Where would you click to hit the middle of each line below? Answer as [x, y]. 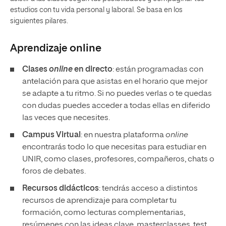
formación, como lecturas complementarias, [104, 213]
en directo [93, 70]
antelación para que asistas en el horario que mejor [115, 82]
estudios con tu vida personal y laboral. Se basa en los [96, 10]
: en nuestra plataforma [123, 135]
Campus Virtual [51, 135]
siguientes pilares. [39, 21]
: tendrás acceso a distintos [148, 189]
